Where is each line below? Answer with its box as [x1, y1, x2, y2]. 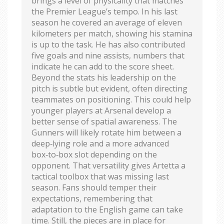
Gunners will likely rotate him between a [31, 127, 181, 138]
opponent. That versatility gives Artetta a [31, 160, 185, 171]
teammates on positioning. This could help [31, 94, 191, 105]
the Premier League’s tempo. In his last [31, 6, 177, 17]
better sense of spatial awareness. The [31, 116, 177, 127]
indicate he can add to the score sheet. [31, 61, 174, 72]
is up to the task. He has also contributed [31, 39, 185, 50]
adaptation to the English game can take [31, 204, 183, 215]
